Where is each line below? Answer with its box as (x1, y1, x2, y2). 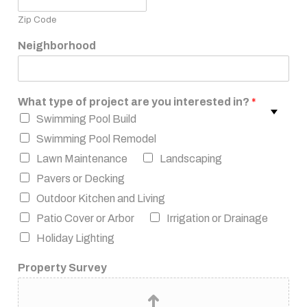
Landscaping (160, 153, 222, 164)
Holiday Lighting (36, 232, 114, 244)
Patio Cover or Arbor (36, 212, 134, 224)
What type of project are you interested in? (18, 96, 251, 108)
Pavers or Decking (36, 173, 125, 184)
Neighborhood (18, 40, 96, 51)
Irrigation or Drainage (167, 212, 268, 224)
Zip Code (18, 15, 56, 25)
